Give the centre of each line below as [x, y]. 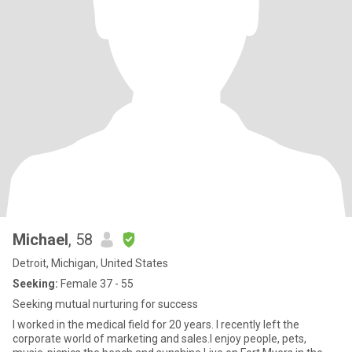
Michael [40, 240]
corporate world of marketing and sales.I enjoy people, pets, [159, 339]
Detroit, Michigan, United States [90, 263]
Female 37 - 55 [96, 284]
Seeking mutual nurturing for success [105, 304]
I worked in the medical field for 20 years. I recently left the [156, 324]
